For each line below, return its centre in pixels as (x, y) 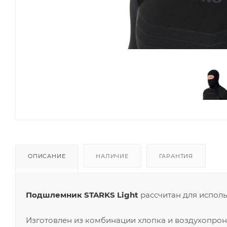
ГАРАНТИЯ (176, 156)
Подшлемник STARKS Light (82, 195)
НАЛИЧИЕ (112, 156)
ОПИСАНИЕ (47, 156)
